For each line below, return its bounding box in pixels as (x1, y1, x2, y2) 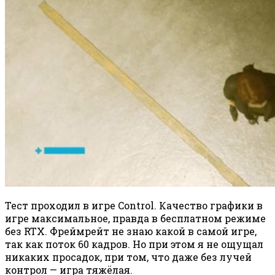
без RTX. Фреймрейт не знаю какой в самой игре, (5, 225, 257, 238)
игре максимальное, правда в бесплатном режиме (5, 212, 266, 225)
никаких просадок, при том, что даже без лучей (5, 250, 252, 264)
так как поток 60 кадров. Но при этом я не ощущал (5, 238, 263, 251)
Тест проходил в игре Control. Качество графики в (5, 199, 263, 212)
